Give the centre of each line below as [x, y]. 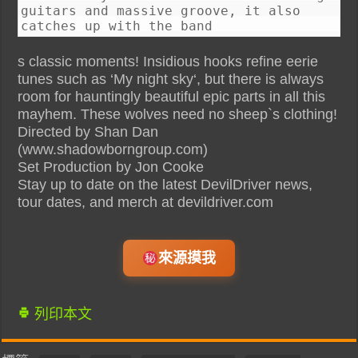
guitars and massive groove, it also [161, 10]
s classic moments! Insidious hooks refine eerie [168, 61]
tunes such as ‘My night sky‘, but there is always [171, 79]
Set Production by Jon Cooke [111, 167]
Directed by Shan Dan [88, 131]
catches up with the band [117, 26]
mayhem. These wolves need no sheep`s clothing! [178, 114]
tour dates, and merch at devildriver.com [146, 202]
